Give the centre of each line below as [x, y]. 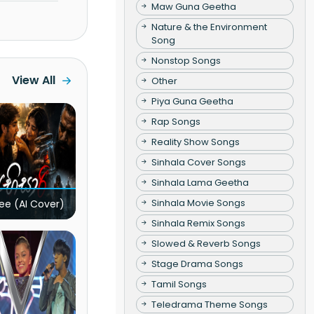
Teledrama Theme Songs [209, 304]
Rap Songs [176, 121]
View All [33, 81]
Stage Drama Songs [197, 264]
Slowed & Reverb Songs [206, 243]
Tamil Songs [179, 284]
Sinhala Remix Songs [198, 223]
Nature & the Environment [209, 27]
